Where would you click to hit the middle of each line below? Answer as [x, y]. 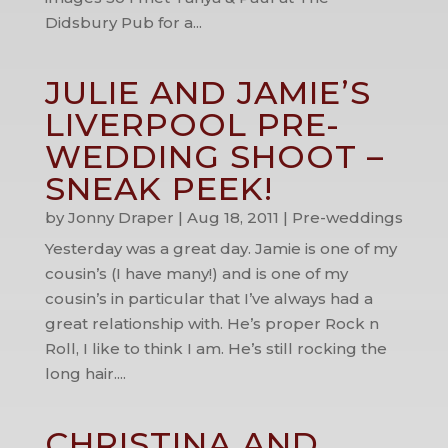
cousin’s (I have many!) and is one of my [196, 273]
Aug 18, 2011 [232, 217]
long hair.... [85, 373]
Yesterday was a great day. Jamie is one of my [220, 248]
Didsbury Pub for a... [123, 22]
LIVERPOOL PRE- [192, 124]
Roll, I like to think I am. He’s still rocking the [215, 348]
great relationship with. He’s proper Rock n [211, 323]
